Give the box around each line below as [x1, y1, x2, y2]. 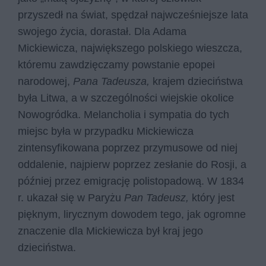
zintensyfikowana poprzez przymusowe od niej [18, 141, 237, 154]
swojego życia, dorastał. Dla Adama [18, 25, 186, 37]
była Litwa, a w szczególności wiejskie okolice [18, 91, 234, 104]
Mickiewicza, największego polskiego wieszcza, [18, 42, 242, 54]
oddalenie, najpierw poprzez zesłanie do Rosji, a [18, 158, 246, 170]
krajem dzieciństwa [153, 75, 243, 87]
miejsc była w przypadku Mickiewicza [18, 125, 194, 137]
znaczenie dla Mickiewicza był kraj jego [18, 224, 203, 237]
